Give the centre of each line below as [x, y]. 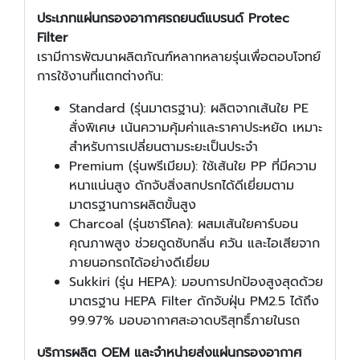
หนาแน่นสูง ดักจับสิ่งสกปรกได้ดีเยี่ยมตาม [182, 185]
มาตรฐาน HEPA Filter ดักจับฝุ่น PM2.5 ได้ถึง [194, 301]
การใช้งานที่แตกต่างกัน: [100, 76]
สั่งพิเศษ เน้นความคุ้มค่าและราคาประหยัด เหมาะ [196, 127]
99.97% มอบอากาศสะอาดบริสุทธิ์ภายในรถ [184, 320]
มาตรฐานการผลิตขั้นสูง [133, 205]
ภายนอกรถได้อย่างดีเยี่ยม [139, 262]
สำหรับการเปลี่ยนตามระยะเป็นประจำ [164, 147]
